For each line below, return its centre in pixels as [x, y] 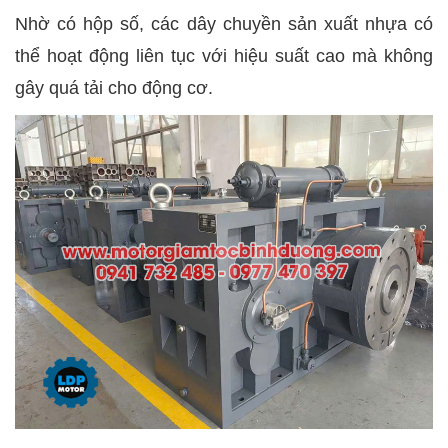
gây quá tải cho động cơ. [114, 88]
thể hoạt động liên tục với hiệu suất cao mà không [224, 56]
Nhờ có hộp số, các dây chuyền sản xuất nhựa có [224, 24]
